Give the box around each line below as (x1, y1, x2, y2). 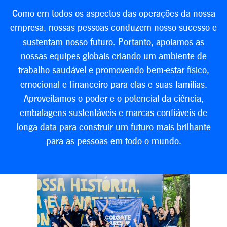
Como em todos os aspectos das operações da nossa (12, 9, 215, 19)
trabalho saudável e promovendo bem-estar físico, (18, 65, 209, 75)
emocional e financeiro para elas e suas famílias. (20, 80, 207, 90)
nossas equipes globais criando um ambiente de (20, 51, 207, 61)
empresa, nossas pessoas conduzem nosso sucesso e (10, 23, 217, 33)
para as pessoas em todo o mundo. (46, 136, 181, 146)
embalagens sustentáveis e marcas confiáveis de (20, 108, 207, 118)
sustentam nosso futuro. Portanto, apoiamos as (23, 37, 204, 47)
